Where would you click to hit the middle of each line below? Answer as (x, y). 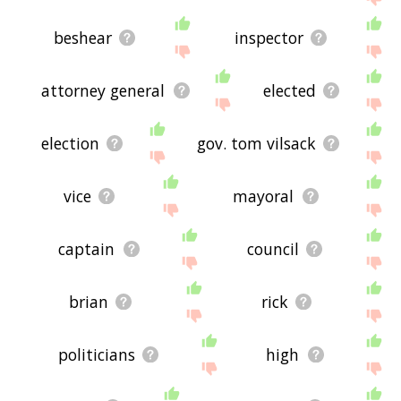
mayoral (264, 196)
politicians (96, 354)
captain (87, 248)
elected (289, 90)
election (71, 143)
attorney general (103, 90)
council (273, 248)
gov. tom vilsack (257, 143)
